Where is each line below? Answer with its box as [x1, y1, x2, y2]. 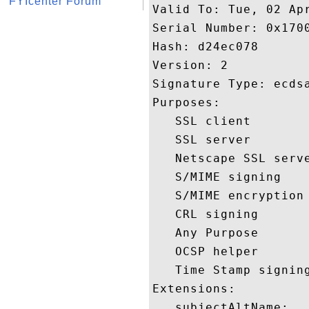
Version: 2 [152, 59, 236, 72]
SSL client [152, 114, 259, 128]
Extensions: [152, 282, 251, 295]
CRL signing [152, 208, 266, 221]
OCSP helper [152, 245, 266, 258]
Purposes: [152, 96, 236, 109]
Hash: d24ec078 [152, 40, 266, 53]
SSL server [152, 133, 259, 146]
